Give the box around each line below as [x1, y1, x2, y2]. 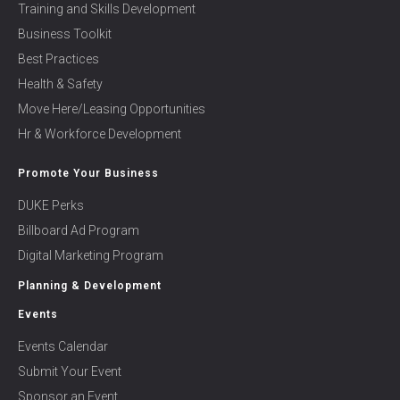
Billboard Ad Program [18, 223, 139, 237]
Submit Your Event [18, 364, 121, 379]
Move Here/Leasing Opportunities [18, 102, 205, 116]
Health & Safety [18, 77, 103, 91]
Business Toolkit [18, 27, 112, 41]
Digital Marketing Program [18, 248, 163, 262]
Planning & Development [18, 279, 162, 292]
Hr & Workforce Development [18, 127, 181, 141]
